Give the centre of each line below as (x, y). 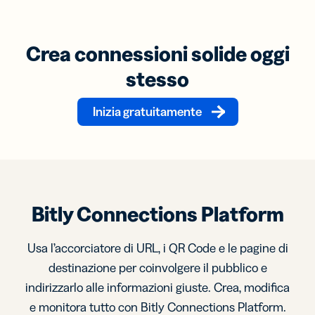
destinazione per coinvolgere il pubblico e (157, 268)
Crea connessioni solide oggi (157, 54)
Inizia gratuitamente (147, 112)
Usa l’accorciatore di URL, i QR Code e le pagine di (157, 248)
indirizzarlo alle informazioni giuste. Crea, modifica (157, 288)
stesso (157, 79)
